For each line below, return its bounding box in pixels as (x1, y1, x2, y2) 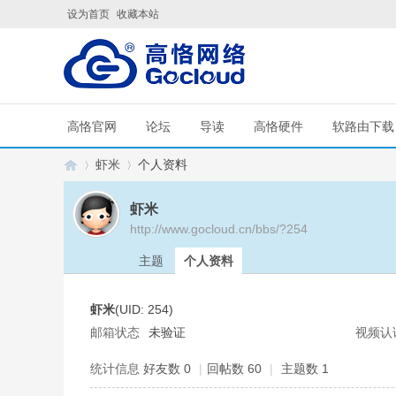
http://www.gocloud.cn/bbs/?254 (130, 222, 308, 236)
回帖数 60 (207, 362, 262, 376)
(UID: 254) (115, 302, 173, 316)
